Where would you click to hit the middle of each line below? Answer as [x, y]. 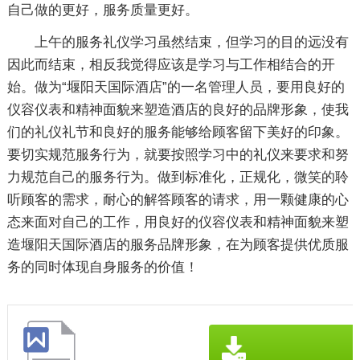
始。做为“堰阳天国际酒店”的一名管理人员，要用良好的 [176, 87]
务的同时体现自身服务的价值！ [102, 267]
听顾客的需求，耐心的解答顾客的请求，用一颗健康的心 [178, 199]
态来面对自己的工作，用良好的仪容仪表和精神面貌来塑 [178, 222]
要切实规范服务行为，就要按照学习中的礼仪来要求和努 [178, 154]
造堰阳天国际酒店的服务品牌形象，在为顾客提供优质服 [178, 244]
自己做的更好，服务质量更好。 [109, 10]
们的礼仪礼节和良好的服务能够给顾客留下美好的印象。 [178, 132]
